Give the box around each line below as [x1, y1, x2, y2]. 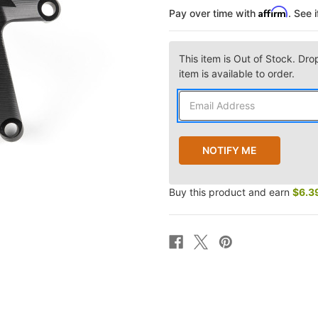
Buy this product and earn [169, 185, 292, 198]
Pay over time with [169, 6, 258, 19]
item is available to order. [179, 67, 295, 79]
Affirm [258, 5, 288, 18]
